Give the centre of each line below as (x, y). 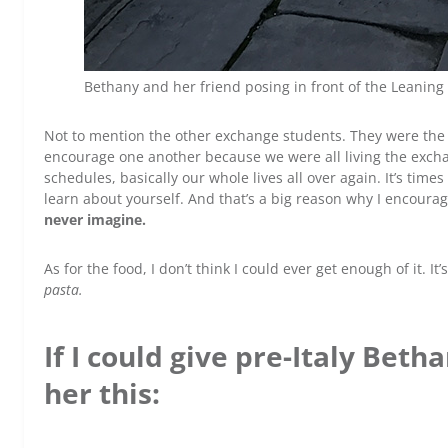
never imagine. (95, 220)
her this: (102, 392)
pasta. (63, 290)
